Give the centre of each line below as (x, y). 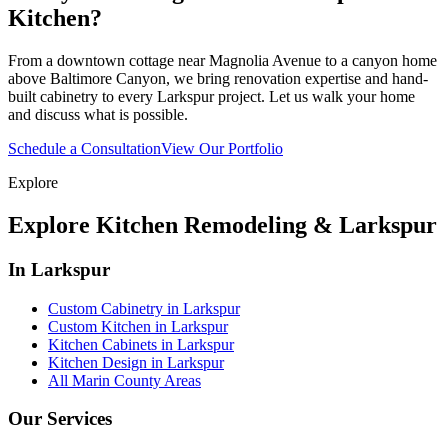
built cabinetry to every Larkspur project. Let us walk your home (211, 97)
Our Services (60, 419)
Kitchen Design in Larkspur (136, 362)
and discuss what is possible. (98, 115)
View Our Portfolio (222, 149)
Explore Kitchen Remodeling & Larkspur (222, 225)
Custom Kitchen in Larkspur (138, 326)
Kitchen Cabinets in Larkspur (141, 344)
